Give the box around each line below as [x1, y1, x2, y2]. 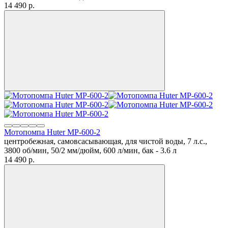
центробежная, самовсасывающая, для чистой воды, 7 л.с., [4, 136, 207, 146]
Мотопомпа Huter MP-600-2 [4, 127, 100, 136]
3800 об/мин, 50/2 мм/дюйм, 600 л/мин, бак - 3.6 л [4, 146, 177, 155]
